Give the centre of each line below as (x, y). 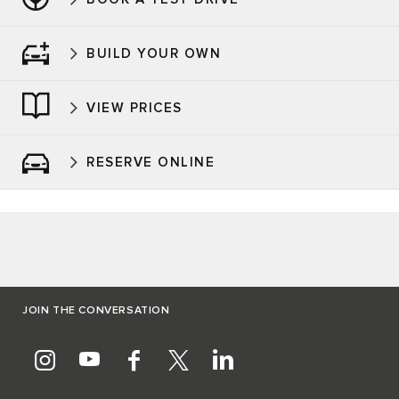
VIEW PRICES (134, 108)
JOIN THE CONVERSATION (96, 311)
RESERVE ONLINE (151, 162)
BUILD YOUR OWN (154, 53)
